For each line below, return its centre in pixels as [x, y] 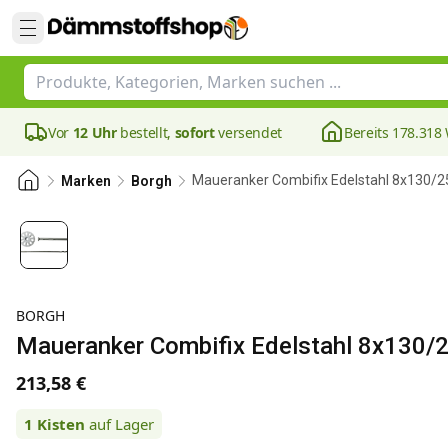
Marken [86, 180]
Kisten [61, 424]
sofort [194, 132]
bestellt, [145, 132]
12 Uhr [94, 132]
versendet [248, 132]
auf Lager [121, 424]
